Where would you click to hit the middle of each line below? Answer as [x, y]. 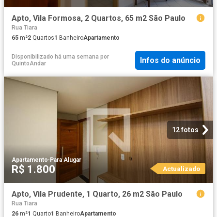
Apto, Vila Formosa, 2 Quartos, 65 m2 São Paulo [99, 18]
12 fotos [185, 130]
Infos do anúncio [170, 60]
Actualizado [181, 169]
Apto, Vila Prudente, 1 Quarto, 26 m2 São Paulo [97, 194]
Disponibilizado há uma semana [55, 57]
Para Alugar [66, 160]
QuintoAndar [29, 64]
